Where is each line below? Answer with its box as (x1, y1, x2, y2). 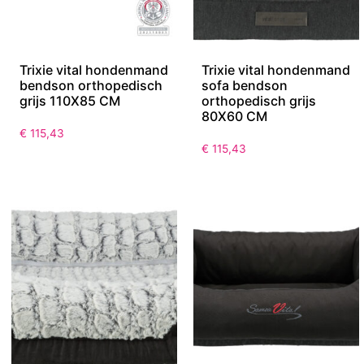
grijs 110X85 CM (19, 92, 120, 109)
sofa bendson (201, 76, 288, 93)
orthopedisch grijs (201, 92, 316, 109)
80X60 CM (201, 107, 267, 124)
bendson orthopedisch (19, 76, 162, 93)
